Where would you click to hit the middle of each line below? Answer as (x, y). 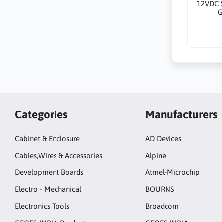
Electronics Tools (42, 206)
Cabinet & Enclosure (47, 139)
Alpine (155, 156)
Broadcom (162, 206)
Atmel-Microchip (172, 172)
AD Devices (163, 139)
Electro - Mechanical (48, 189)
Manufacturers (181, 114)
